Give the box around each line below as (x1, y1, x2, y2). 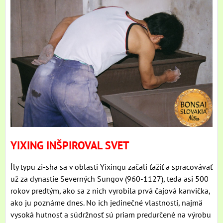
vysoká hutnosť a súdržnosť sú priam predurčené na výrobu (10, 209, 211, 220)
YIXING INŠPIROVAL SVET (10, 138, 129, 152)
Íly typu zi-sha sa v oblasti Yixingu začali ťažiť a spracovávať (10, 161, 213, 172)
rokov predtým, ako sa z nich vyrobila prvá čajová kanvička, (10, 185, 210, 196)
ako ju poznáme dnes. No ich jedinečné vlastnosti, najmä (10, 197, 203, 208)
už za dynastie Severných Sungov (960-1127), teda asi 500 (10, 173, 209, 184)
